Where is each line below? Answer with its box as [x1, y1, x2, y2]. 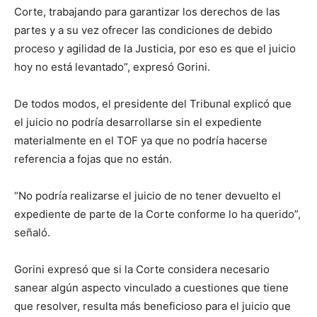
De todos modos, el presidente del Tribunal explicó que [14, 97, 292, 110]
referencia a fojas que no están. [14, 152, 172, 166]
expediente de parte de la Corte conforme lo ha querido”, [14, 207, 301, 221]
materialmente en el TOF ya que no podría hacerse [14, 134, 267, 147]
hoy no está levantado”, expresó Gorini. [14, 60, 210, 74]
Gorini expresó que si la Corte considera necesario [14, 263, 270, 276]
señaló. [14, 226, 50, 239]
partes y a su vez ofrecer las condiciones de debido [14, 23, 272, 37]
